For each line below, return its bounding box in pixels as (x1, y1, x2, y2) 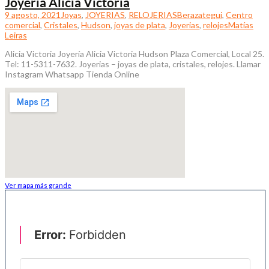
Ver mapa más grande (5, 180, 71, 189)
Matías (228, 19, 253, 30)
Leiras (5, 29, 27, 40)
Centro (226, 9, 253, 20)
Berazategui (177, 9, 222, 20)
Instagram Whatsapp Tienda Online (5, 68, 139, 79)
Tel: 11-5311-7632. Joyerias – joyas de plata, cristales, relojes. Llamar (5, 58, 261, 69)
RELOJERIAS (128, 9, 177, 20)
